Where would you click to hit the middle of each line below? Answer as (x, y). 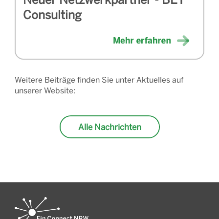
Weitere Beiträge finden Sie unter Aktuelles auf (99, 79)
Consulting (52, 14)
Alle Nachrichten (109, 127)
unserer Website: (45, 90)
